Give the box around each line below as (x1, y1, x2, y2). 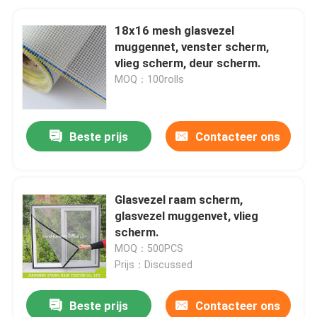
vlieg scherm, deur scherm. (115, 55, 262, 70)
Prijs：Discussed (115, 258, 193, 270)
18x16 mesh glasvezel (115, 23, 235, 38)
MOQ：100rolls (115, 73, 185, 85)
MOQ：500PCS (115, 242, 184, 254)
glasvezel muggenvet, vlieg (115, 208, 259, 223)
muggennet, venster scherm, (115, 39, 270, 54)
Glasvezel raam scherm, (115, 192, 243, 207)
